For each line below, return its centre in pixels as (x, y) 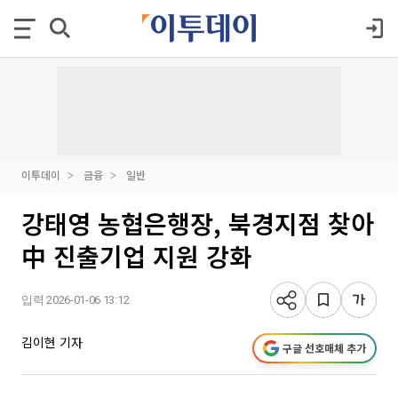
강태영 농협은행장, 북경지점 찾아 (198, 223)
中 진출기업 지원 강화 (137, 256)
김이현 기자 (52, 342)
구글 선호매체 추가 (324, 348)
